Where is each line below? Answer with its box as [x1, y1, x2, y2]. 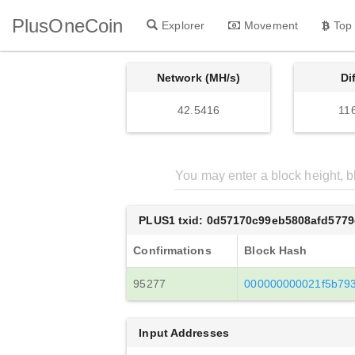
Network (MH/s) [156, 71, 241, 84]
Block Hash [244, 244, 307, 257]
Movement [244, 18, 298, 32]
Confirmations [133, 244, 212, 257]
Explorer [162, 18, 205, 32]
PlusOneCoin [12, 14, 124, 36]
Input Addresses [139, 326, 229, 339]
